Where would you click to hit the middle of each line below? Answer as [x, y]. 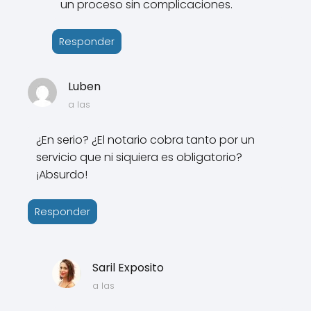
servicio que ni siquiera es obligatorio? [139, 157]
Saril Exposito [128, 267]
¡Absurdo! [62, 174]
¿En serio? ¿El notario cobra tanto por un [145, 140]
